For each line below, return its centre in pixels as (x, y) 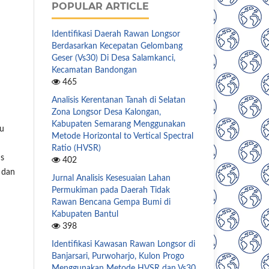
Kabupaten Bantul (85, 214)
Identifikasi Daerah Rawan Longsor (116, 34)
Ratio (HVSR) (76, 148)
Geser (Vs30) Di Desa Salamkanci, (113, 58)
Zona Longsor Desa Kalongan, (106, 112)
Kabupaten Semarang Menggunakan (119, 124)
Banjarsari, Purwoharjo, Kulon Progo (118, 256)
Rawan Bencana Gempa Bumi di (111, 202)
